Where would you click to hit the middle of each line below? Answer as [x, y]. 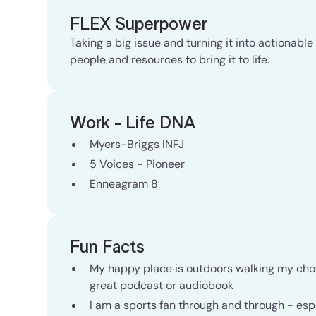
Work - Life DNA [133, 123]
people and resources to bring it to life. [170, 60]
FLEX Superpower [139, 25]
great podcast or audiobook [162, 285]
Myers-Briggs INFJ [137, 144]
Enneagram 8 [124, 184]
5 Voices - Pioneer [138, 164]
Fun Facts [108, 248]
